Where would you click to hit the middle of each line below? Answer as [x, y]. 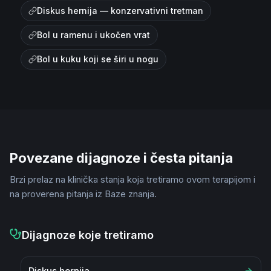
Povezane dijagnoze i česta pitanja [121, 158]
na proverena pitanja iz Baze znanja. [83, 194]
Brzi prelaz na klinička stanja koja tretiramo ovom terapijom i [132, 179]
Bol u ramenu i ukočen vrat [93, 35]
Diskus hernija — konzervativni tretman [120, 11]
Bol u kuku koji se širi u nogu [98, 59]
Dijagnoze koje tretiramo [88, 235]
